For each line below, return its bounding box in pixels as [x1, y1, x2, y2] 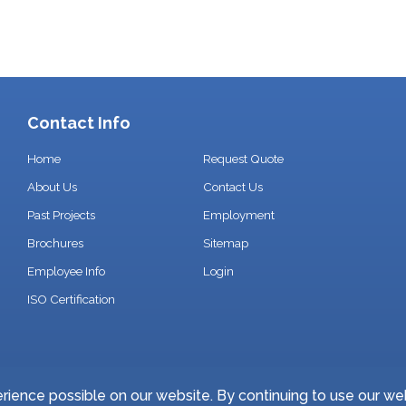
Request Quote [202, 151, 284, 166]
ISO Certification [27, 292, 116, 306]
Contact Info [27, 113, 131, 132]
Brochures [27, 236, 84, 250]
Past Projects [27, 208, 96, 222]
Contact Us [202, 179, 263, 194]
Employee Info [27, 264, 106, 278]
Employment [202, 208, 275, 222]
